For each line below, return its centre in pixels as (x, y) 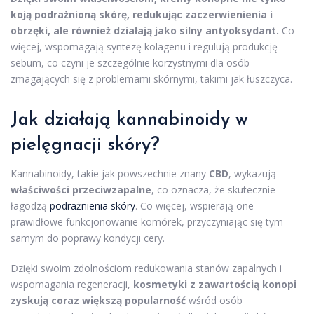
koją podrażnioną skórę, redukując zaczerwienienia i (142, 15)
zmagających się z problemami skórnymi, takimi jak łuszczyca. (151, 79)
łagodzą (30, 206)
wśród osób (214, 301)
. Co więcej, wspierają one (194, 206)
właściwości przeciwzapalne (81, 190)
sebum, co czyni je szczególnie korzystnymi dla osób (130, 63)
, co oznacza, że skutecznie (213, 190)
